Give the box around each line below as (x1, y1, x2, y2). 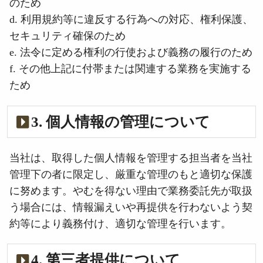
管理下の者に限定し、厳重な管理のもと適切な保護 (9, 168, 252, 180)
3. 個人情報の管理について (31, 113, 210, 130)
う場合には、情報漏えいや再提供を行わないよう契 (9, 201, 252, 213)
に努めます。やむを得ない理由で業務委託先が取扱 (9, 185, 252, 197)
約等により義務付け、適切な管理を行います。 (9, 218, 231, 230)
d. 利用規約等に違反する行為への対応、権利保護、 (9, 14, 253, 26)
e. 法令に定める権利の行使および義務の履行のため (9, 46, 252, 59)
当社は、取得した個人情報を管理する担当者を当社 (9, 152, 252, 164)
